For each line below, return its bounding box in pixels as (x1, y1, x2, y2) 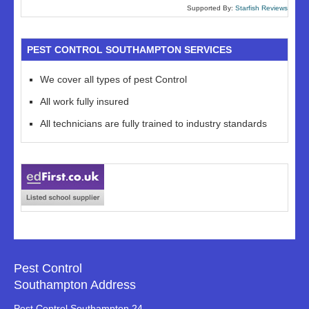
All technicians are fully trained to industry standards (40, 118, 267, 129)
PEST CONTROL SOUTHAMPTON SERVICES (27, 44, 232, 55)
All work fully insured (40, 96, 129, 107)
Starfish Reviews (235, 4, 288, 12)
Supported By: (187, 4, 235, 12)
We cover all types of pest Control (40, 74, 187, 85)
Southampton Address (14, 278, 136, 292)
